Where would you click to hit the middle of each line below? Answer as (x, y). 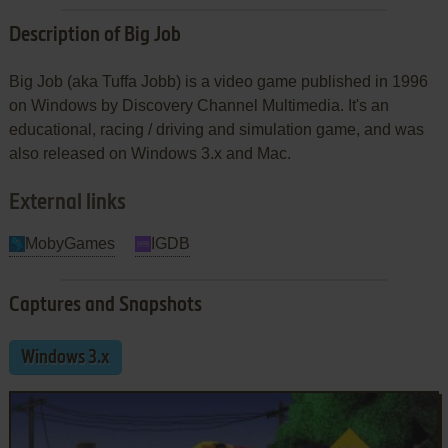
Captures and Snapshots (105, 305)
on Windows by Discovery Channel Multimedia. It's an (198, 105)
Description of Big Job (94, 35)
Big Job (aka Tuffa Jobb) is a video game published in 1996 (218, 81)
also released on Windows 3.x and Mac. (149, 153)
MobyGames (69, 243)
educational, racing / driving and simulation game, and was (216, 129)
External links (67, 202)
